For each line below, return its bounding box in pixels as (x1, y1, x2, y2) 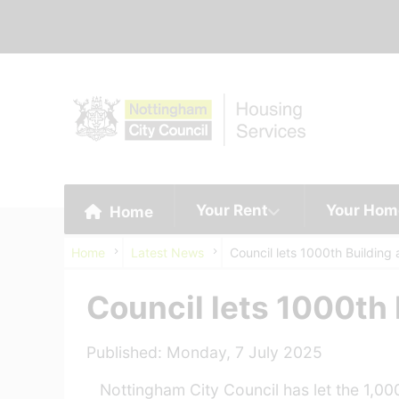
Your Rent (196, 201, 268, 219)
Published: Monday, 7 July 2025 (86, 343, 322, 362)
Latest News (131, 245, 204, 260)
